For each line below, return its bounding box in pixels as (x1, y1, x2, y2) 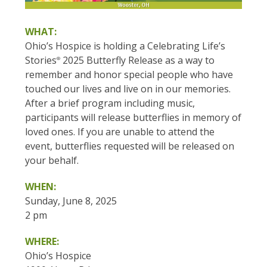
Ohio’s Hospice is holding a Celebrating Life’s (25, 39, 226, 53)
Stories (25, 54, 57, 67)
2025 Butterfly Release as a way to (60, 54, 215, 67)
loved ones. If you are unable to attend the (25, 125, 215, 139)
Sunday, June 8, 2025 (25, 194, 117, 208)
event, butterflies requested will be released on (25, 139, 235, 153)
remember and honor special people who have (25, 68, 234, 82)
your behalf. (25, 154, 79, 167)
